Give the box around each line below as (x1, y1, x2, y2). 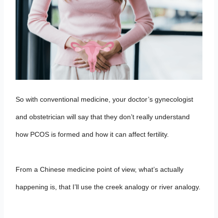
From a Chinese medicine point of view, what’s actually (16, 165, 184, 173)
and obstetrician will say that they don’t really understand (16, 113, 190, 121)
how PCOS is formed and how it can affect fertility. (16, 130, 169, 138)
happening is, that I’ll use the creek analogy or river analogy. (16, 183, 201, 191)
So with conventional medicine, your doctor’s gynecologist (16, 95, 194, 103)
